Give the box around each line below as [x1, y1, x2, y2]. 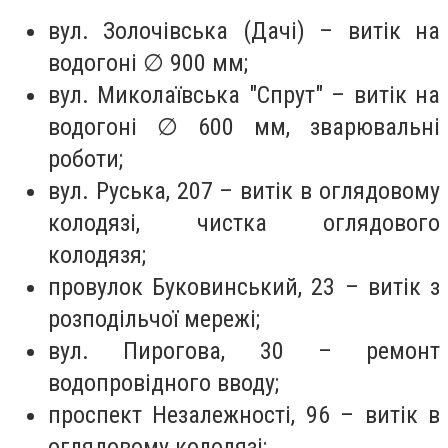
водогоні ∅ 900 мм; [48, 49, 248, 78]
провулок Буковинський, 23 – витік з [48, 273, 440, 302]
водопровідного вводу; [48, 369, 279, 398]
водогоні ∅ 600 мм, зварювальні [48, 113, 440, 142]
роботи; [48, 145, 123, 174]
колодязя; [48, 241, 146, 270]
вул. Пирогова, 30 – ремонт [48, 337, 440, 366]
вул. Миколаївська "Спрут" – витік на [48, 81, 440, 110]
